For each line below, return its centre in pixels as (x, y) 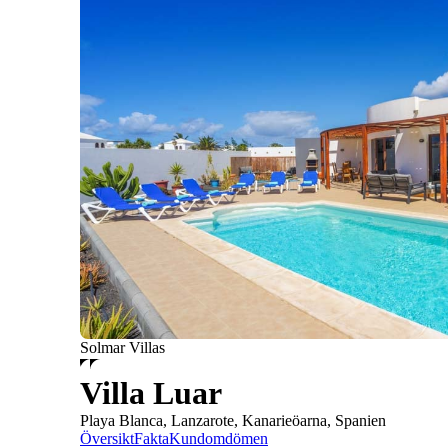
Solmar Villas (122, 348)
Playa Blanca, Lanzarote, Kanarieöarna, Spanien (233, 421)
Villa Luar (151, 393)
